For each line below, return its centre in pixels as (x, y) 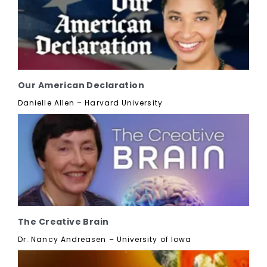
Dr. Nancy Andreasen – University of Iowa (105, 239)
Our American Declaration (81, 85)
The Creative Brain (63, 221)
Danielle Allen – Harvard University (90, 103)
